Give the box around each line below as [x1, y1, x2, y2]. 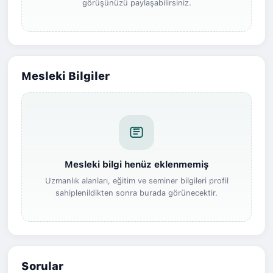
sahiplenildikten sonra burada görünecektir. [55, 188, 218, 197]
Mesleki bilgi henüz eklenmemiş [64, 158, 209, 170]
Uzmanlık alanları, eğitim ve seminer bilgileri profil [44, 175, 229, 185]
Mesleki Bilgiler [21, 69, 110, 82]
